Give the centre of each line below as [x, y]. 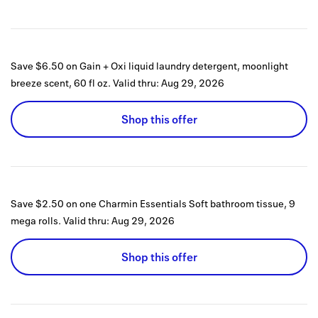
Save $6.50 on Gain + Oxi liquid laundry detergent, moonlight [149, 66]
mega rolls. [36, 221]
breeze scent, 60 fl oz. [61, 83]
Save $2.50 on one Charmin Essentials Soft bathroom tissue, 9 [153, 204]
